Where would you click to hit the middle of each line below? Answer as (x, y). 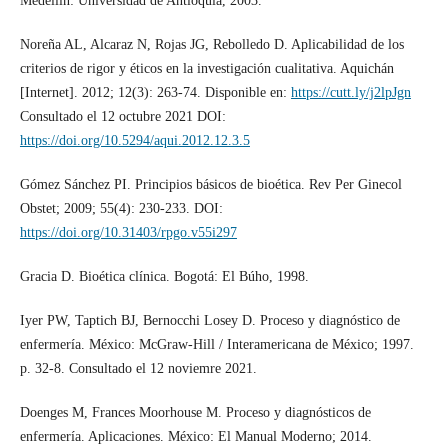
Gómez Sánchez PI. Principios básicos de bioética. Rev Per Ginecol (210, 185)
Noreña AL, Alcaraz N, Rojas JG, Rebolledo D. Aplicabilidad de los (211, 45)
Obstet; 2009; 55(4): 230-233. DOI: (121, 209)
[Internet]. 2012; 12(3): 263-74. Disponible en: (155, 93)
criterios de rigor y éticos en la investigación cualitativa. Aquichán (206, 69)
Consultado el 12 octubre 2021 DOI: (122, 117)
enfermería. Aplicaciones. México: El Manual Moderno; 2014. (195, 437)
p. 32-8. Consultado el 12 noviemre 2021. (138, 369)
